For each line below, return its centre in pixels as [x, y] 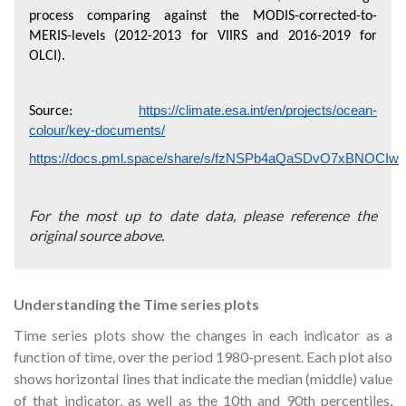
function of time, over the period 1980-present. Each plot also [203, 357]
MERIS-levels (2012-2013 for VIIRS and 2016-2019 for [203, 36]
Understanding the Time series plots [136, 304]
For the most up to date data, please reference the [203, 215]
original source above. [97, 235]
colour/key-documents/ [97, 130]
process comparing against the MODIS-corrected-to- [203, 16]
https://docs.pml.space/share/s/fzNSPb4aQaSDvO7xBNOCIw [214, 159]
